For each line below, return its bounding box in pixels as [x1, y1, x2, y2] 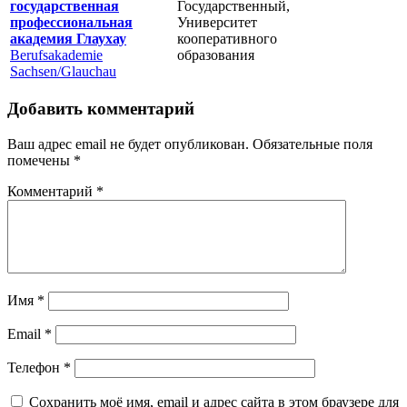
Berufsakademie [10, 46, 103, 63]
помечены [7, 153, 74, 169]
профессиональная [10, 14, 133, 30]
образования [177, 46, 254, 63]
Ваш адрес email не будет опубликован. [7, 136, 249, 153]
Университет [177, 14, 257, 30]
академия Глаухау [10, 30, 126, 46]
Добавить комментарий [7, 99, 194, 119]
